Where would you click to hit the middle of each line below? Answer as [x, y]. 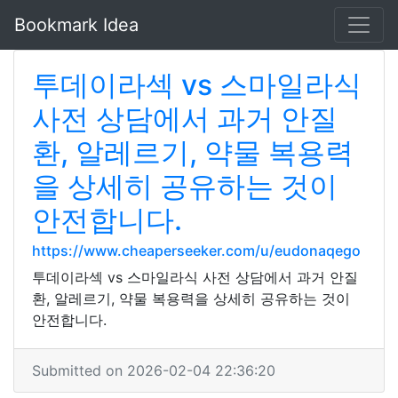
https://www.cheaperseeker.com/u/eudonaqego [196, 251]
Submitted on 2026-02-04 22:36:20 [154, 370]
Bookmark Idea [76, 25]
